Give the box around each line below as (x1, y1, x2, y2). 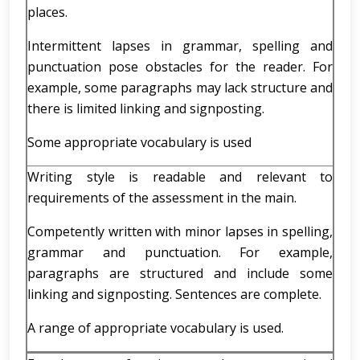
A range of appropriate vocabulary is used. (27, 319, 284, 337)
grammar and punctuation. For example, (27, 243, 333, 261)
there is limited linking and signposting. (27, 100, 264, 117)
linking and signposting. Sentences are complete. (27, 285, 321, 303)
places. (27, 3, 67, 21)
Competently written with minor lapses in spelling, (27, 223, 333, 240)
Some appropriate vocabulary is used (27, 133, 252, 151)
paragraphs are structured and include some (27, 264, 333, 282)
